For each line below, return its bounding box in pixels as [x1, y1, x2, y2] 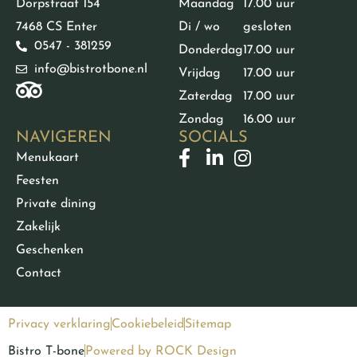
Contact [16, 266, 61, 280]
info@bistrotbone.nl [33, 62, 147, 76]
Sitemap [185, 317, 231, 331]
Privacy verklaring [8, 317, 111, 331]
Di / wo [178, 20, 220, 33]
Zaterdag [178, 89, 233, 103]
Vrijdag [178, 66, 221, 80]
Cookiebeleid [112, 317, 184, 331]
